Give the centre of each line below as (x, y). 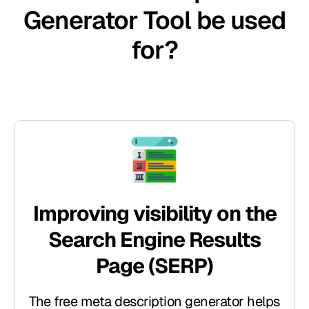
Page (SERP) (154, 266)
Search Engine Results (154, 240)
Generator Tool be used (154, 21)
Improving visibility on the (154, 214)
